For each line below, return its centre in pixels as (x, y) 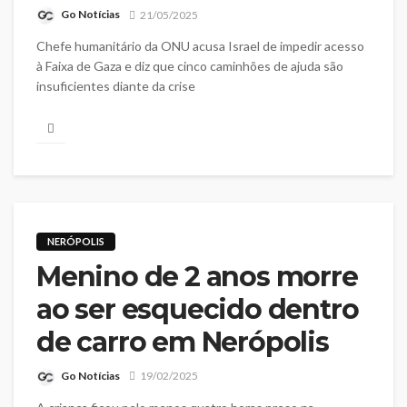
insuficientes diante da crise (116, 85)
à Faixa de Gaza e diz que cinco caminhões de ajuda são (190, 65)
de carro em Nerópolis (183, 342)
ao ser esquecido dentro (198, 310)
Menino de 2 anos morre (197, 277)
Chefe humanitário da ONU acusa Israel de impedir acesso (200, 45)
